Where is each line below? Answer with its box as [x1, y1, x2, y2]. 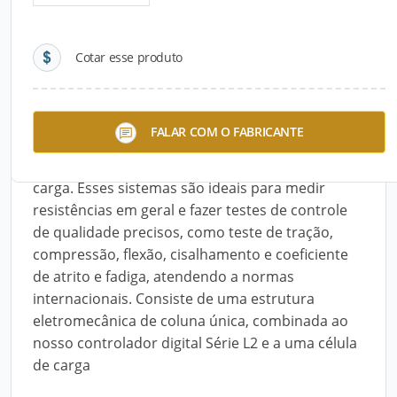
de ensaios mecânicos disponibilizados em [33, 134, 316, 153]
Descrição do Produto [33, 74, 183, 93]
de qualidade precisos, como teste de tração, [33, 222, 333, 242]
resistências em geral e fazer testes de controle [33, 200, 347, 220]
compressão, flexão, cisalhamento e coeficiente [33, 245, 348, 264]
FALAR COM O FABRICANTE [150, 122, 304, 140]
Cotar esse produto [75, 49, 183, 66]
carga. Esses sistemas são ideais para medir [33, 178, 325, 198]
